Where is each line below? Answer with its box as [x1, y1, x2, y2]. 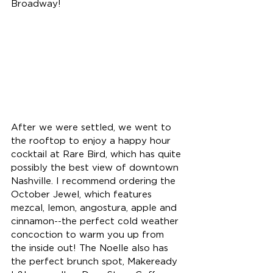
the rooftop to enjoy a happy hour [11, 136, 174, 146]
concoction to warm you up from [11, 230, 167, 240]
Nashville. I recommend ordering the [11, 177, 179, 186]
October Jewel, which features [11, 190, 155, 200]
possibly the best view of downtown [11, 163, 182, 173]
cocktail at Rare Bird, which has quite [11, 150, 184, 160]
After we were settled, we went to [11, 123, 174, 133]
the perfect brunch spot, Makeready [11, 257, 180, 267]
